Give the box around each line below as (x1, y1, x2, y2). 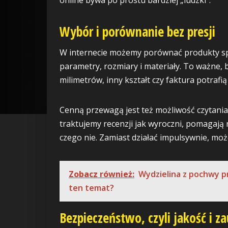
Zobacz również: (69, 168, 134, 180)
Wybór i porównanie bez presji (60, 22, 215, 41)
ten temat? (69, 182, 114, 193)
